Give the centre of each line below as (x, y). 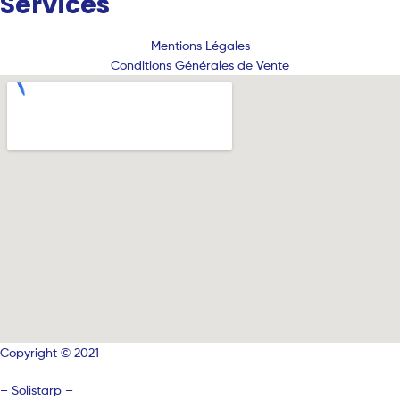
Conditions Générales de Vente (200, 65)
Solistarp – (42, 390)
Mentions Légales (200, 46)
